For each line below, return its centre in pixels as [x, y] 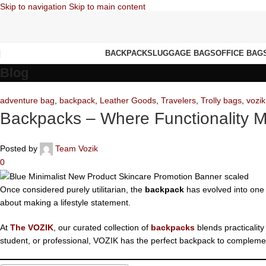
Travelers [178, 100]
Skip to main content [107, 7]
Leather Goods [128, 100]
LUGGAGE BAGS [184, 53]
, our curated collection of [102, 227]
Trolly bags [221, 100]
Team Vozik [77, 148]
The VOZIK [32, 227]
